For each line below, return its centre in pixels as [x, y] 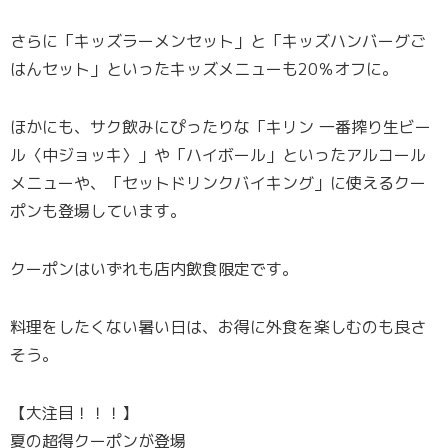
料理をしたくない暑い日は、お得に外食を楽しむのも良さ [218, 327]
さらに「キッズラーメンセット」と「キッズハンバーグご [218, 41]
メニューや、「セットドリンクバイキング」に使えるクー [218, 183]
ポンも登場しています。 [98, 211]
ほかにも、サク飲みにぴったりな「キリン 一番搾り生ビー [220, 127]
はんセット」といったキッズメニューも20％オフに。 [204, 69]
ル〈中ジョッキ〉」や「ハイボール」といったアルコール [218, 155]
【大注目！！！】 [74, 413]
